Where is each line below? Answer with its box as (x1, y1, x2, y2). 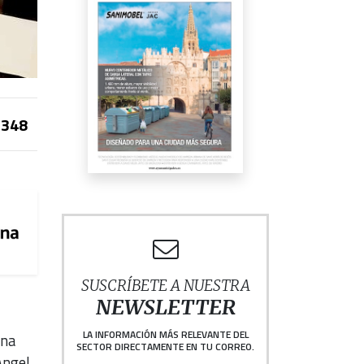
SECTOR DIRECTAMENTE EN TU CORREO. (76, 339, 254, 355)
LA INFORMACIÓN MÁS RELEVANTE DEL (82, 327, 249, 343)
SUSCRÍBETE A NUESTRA (80, 276, 250, 296)
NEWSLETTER (95, 295, 236, 321)
